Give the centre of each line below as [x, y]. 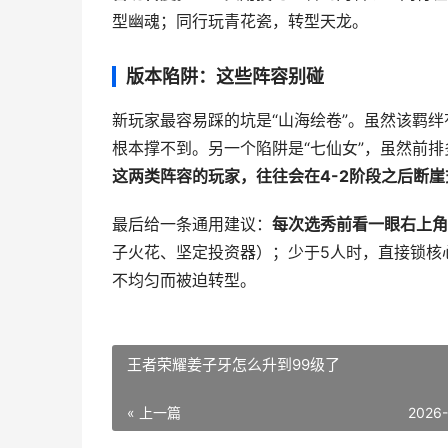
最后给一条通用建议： [192, 224]
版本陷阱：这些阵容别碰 [225, 76]
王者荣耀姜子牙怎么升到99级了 [233, 364]
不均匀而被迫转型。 [184, 280]
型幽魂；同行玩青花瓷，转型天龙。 [240, 21]
